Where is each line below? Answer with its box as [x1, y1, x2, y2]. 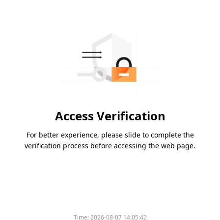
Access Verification [55, 108, 165, 124]
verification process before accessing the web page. [25, 141, 195, 151]
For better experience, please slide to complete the [26, 130, 194, 140]
